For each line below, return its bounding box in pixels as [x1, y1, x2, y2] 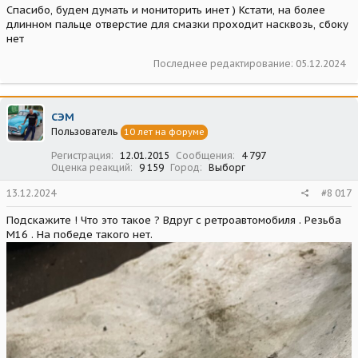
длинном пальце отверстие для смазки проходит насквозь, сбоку [6, 17, 348, 31]
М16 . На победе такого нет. [6, 227, 153, 241]
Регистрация [51, 149, 111, 161]
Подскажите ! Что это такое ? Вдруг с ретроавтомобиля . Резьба [6, 213, 341, 227]
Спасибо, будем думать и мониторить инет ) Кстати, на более [6, 2, 325, 17]
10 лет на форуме [124, 125, 205, 137]
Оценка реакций [51, 161, 130, 173]
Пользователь [51, 125, 117, 137]
